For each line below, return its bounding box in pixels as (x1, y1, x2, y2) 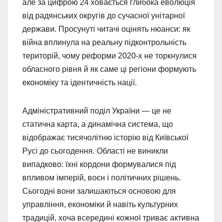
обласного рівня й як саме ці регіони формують (22, 65, 196, 74)
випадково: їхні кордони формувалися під (22, 160, 176, 169)
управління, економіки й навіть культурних (22, 200, 178, 209)
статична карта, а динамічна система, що (22, 120, 173, 129)
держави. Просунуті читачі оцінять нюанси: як (22, 25, 190, 34)
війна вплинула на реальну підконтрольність (22, 38, 186, 47)
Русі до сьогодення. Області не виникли (22, 147, 168, 156)
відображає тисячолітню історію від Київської (22, 133, 188, 142)
